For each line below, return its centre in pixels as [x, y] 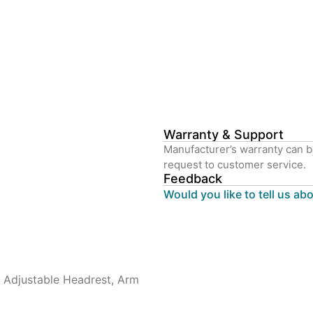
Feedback [193, 179]
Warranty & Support [224, 135]
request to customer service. [235, 165]
